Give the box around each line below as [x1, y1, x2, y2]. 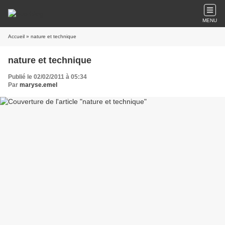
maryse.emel [20, 81, 57, 88]
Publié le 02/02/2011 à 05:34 [8, 73, 87, 80]
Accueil [8, 34, 25, 39]
